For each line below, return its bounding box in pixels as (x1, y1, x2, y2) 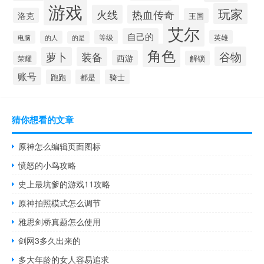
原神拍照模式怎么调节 (18, 197, 101, 209)
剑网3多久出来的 (18, 235, 81, 246)
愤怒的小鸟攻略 (18, 159, 77, 171)
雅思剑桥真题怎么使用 (18, 216, 101, 227)
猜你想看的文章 (12, 113, 74, 126)
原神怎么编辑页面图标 (18, 140, 101, 152)
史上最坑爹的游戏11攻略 (18, 178, 111, 190)
